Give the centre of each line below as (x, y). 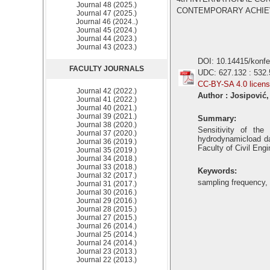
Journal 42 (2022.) (107, 91)
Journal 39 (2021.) (107, 116)
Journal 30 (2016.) (107, 192)
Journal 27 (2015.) (107, 218)
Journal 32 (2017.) (107, 175)
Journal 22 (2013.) (107, 260)
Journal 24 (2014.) (107, 243)
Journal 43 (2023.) (107, 47)
